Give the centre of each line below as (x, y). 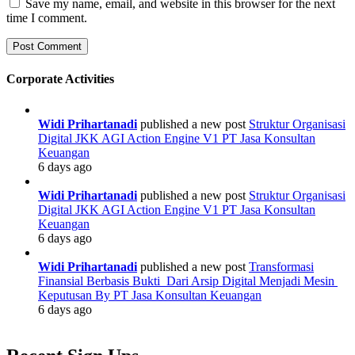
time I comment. (47, 18)
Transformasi (281, 266)
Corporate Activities (60, 78)
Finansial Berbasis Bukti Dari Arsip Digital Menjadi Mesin (188, 281)
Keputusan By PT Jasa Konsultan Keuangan (150, 295)
